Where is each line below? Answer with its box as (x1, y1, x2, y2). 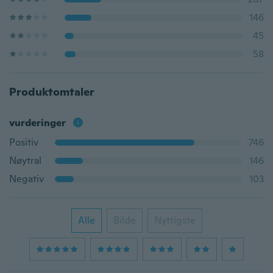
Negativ (9, 172, 44, 185)
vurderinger (9, 116, 66, 129)
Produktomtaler (9, 85, 94, 99)
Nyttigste (154, 214, 196, 227)
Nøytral (9, 154, 41, 167)
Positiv (9, 136, 38, 149)
